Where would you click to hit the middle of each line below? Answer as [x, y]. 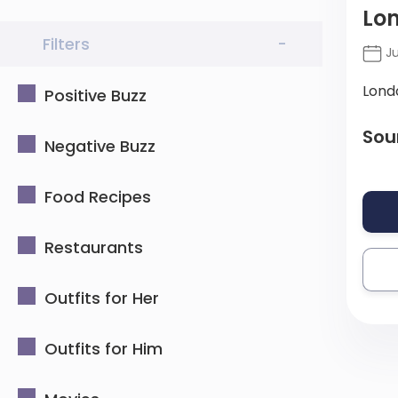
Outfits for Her [102, 298]
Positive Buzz [96, 96]
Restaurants [94, 247]
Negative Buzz [100, 146]
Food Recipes [98, 197]
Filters [66, 44]
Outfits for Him [103, 349]
